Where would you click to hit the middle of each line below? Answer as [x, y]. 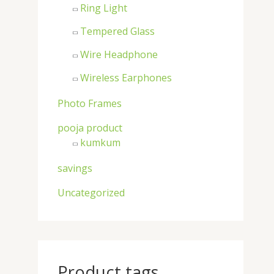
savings [75, 168]
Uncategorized [91, 192]
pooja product [90, 128]
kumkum [100, 142]
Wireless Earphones [126, 77]
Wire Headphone [119, 54]
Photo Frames [90, 103]
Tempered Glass [117, 31]
